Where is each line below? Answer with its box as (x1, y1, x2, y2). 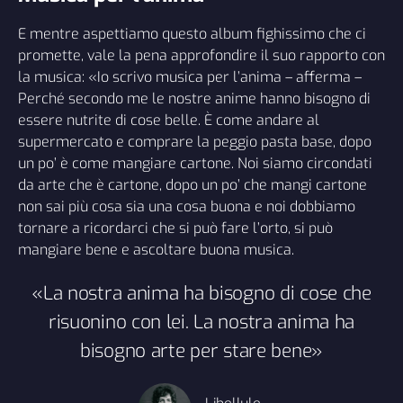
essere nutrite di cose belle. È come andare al (18, 110, 319, 130)
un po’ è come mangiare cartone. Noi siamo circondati (18, 153, 372, 173)
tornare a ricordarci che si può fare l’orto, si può (18, 218, 333, 237)
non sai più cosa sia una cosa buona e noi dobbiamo (18, 196, 355, 216)
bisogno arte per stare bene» (80, 337, 323, 363)
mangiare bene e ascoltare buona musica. (18, 239, 294, 259)
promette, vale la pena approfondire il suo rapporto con (18, 45, 385, 65)
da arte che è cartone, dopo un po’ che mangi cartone (18, 175, 367, 194)
